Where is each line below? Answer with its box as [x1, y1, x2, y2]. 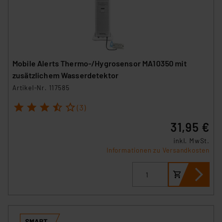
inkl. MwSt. [173, 137, 210, 145]
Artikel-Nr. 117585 [12, 83, 70, 92]
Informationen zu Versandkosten [107, 146, 210, 155]
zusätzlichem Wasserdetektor [12, 70, 119, 80]
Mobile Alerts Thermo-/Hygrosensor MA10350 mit [12, 58, 187, 68]
